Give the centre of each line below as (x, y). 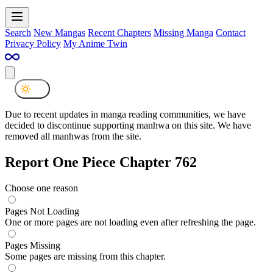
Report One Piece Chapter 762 (101, 162)
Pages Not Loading (42, 211)
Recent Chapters (119, 32)
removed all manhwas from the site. (73, 136)
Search (18, 32)
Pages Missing (33, 245)
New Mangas (59, 32)
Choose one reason (41, 188)
